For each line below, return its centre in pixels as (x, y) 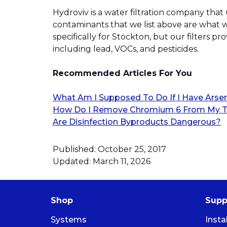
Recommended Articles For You (122, 73)
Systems (69, 219)
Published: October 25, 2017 (109, 149)
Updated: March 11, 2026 (102, 161)
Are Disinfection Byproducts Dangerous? (137, 122)
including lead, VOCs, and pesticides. (126, 49)
